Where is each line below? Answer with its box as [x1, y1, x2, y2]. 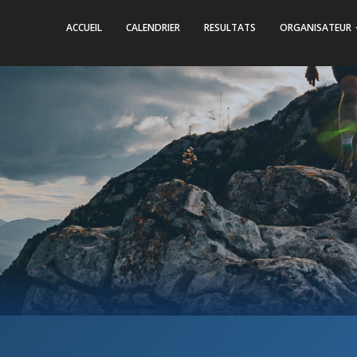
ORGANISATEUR [280, 21, 354, 34]
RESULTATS [204, 21, 256, 34]
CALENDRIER [126, 21, 180, 34]
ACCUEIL [66, 21, 102, 34]
